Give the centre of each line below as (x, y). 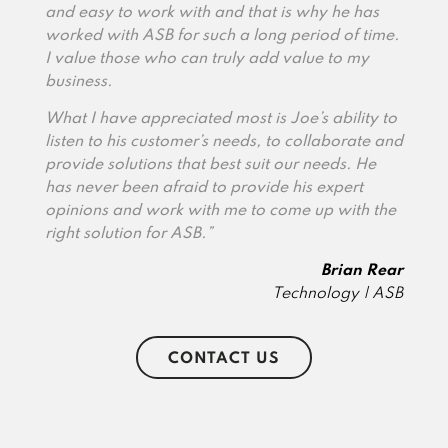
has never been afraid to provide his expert (203, 187)
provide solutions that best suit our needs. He (210, 164)
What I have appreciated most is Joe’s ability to (220, 118)
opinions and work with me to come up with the (220, 210)
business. (78, 81)
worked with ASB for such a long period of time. (221, 35)
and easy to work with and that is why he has (211, 12)
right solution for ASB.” (128, 233)
